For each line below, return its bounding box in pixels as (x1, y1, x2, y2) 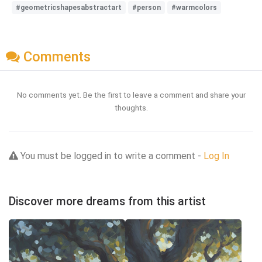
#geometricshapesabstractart (16, 3, 122, 12)
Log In (204, 150, 229, 162)
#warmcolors (171, 3, 217, 12)
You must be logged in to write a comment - (18, 150, 204, 162)
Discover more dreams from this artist (9, 195, 206, 209)
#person (132, 3, 161, 12)
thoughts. (114, 103, 148, 113)
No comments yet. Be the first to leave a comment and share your (16, 90, 246, 100)
